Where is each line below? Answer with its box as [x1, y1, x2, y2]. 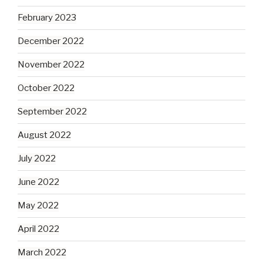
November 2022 [18, 59, 85, 70]
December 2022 [18, 36, 84, 47]
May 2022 [18, 200, 59, 211]
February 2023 [18, 12, 76, 23]
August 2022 [18, 130, 71, 141]
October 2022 [18, 83, 75, 94]
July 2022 [18, 153, 56, 164]
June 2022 [18, 177, 59, 188]
